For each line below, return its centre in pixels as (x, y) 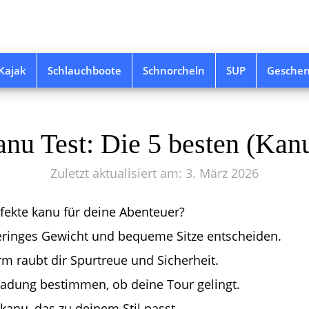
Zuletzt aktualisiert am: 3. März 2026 (154, 173)
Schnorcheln (174, 71)
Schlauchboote (84, 71)
